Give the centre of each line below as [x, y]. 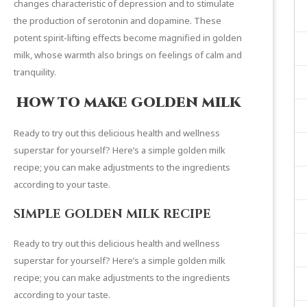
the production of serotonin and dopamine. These [118, 20]
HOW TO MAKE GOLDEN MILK [128, 102]
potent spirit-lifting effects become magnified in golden [128, 37]
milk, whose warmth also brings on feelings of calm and [128, 54]
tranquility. [35, 72]
